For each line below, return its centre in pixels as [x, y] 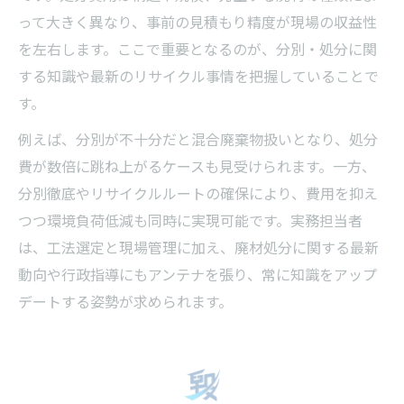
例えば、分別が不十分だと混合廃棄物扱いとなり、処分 [198, 138]
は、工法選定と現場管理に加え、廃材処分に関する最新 [198, 247]
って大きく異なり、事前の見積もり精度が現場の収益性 [197, 21]
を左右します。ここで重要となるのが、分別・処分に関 [197, 48]
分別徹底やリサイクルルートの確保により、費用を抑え [198, 193]
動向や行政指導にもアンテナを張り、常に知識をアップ [197, 274]
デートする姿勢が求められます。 [125, 301]
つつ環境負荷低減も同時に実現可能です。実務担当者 [190, 220]
